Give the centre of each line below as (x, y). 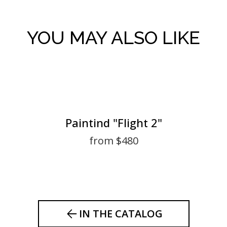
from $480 (113, 141)
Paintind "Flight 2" (113, 123)
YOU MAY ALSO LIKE (113, 37)
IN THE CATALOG (121, 214)
